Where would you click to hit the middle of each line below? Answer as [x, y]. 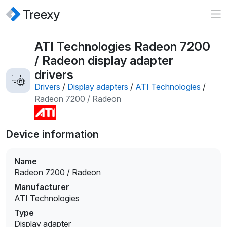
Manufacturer [42, 187]
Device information [52, 135]
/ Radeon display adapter [104, 60]
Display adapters [98, 87]
